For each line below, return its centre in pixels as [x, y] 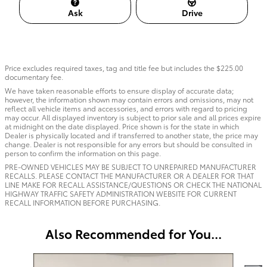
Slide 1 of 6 [26, 258]
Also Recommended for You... [133, 233]
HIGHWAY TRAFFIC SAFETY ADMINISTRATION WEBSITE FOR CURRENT [121, 193]
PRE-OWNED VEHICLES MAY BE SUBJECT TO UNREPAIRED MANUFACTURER [131, 166]
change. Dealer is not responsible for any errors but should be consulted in [128, 144]
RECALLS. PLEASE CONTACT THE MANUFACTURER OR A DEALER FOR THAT [129, 175]
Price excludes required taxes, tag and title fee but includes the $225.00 [124, 67]
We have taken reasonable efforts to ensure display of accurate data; [119, 90]
